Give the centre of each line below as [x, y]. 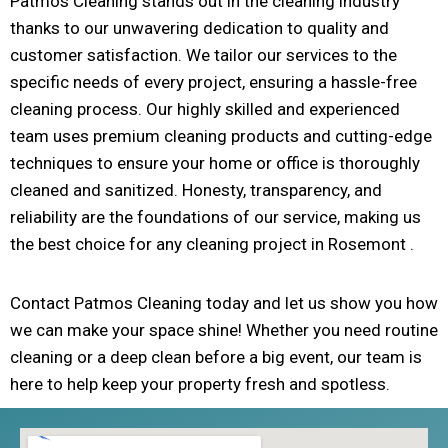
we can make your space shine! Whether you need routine [224, 329]
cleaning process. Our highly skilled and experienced [205, 108]
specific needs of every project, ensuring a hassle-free [213, 81]
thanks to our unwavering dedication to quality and [199, 27]
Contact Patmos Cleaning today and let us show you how [224, 302]
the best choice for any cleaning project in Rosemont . [212, 243]
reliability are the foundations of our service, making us [215, 216]
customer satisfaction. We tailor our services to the [203, 54]
